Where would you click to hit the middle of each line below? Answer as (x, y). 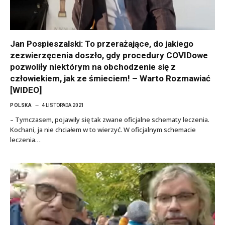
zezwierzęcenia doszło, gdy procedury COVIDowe (109, 55)
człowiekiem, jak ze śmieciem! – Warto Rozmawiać (110, 78)
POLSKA (21, 105)
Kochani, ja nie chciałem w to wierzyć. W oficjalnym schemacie (103, 130)
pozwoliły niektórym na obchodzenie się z (93, 67)
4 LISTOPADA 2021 (63, 105)
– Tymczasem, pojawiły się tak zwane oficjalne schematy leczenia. (110, 120)
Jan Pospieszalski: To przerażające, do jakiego (102, 44)
